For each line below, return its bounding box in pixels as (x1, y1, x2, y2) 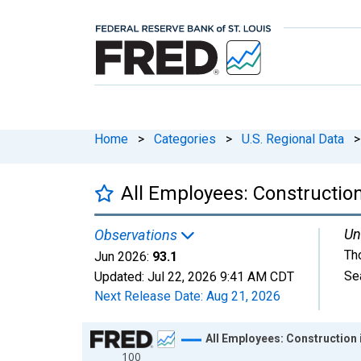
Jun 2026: (94, 248, 149, 264)
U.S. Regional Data (242, 131, 344, 147)
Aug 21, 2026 (206, 288, 280, 304)
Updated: (94, 268, 147, 284)
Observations (94, 226, 180, 243)
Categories (154, 131, 216, 147)
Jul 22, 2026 (147, 268, 217, 284)
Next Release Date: (94, 288, 206, 304)
